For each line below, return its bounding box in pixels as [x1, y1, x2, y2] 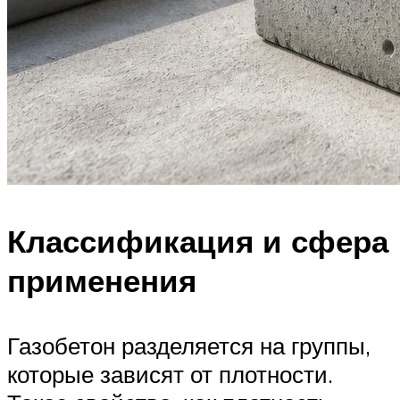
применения [7, 261, 196, 301]
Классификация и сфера [7, 221, 388, 262]
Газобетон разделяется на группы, [7, 331, 371, 361]
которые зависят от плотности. [7, 360, 333, 389]
